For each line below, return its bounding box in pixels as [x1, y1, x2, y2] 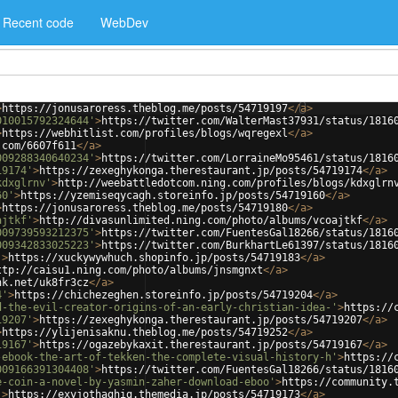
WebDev [100, 13, 148, 31]
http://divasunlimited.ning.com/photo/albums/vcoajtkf [39, 214, 362, 227]
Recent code [3, 13, 74, 31]
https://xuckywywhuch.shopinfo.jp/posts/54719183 [8, 251, 300, 264]
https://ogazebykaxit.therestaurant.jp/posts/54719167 [39, 338, 362, 351]
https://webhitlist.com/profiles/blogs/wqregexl [2, 127, 288, 139]
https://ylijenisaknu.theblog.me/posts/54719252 [2, 326, 288, 338]
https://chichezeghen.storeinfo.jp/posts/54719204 [14, 289, 313, 301]
